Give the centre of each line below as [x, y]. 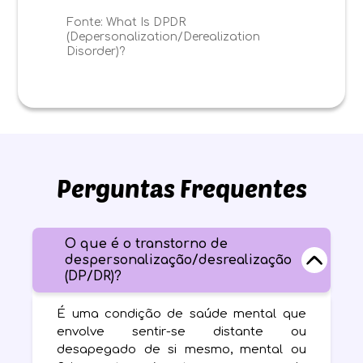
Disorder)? [96, 51]
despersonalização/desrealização [179, 260]
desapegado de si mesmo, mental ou [181, 349]
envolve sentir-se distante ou [181, 331]
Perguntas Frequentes [181, 188]
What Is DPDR [146, 22]
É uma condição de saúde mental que [181, 314]
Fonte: [85, 22]
